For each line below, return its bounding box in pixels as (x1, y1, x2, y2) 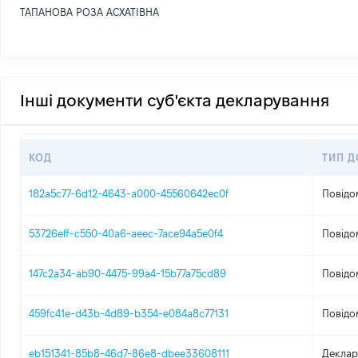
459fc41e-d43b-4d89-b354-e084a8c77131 (29, 308, 229, 319)
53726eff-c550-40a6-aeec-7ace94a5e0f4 (29, 228, 224, 239)
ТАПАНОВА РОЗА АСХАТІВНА (20, 6, 159, 18)
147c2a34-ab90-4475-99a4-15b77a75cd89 (29, 268, 227, 279)
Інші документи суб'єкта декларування (20, 92, 329, 109)
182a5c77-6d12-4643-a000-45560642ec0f (29, 188, 229, 199)
